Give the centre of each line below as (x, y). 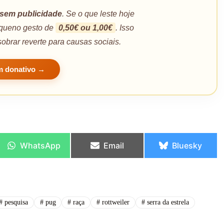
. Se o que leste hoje (98, 13)
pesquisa (15, 202)
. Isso (124, 27)
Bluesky (187, 145)
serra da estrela (167, 202)
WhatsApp (40, 145)
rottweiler (115, 202)
